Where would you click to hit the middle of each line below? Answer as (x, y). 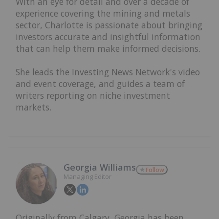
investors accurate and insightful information (108, 37)
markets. (33, 107)
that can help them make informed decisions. (108, 49)
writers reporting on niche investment (93, 96)
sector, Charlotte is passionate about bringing (109, 25)
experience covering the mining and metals (103, 13)
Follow (155, 170)
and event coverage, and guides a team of (100, 84)
